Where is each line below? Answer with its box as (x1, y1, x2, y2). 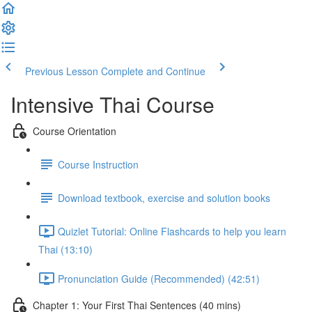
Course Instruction (58, 157, 139, 171)
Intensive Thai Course (10, 89, 214, 119)
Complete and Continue (101, 64, 205, 78)
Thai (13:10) (38, 242, 93, 256)
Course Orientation (33, 123, 116, 138)
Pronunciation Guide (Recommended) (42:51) (58, 271, 260, 286)
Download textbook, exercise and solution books (58, 190, 270, 205)
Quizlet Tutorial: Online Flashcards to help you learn (58, 224, 286, 238)
